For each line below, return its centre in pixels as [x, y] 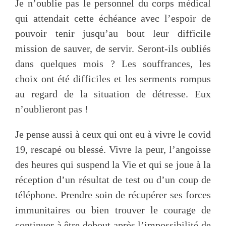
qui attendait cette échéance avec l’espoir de [113, 18]
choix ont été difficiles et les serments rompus [113, 78]
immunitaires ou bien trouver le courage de [113, 210]
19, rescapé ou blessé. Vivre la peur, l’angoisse [113, 149]
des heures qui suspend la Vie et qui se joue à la [113, 164]
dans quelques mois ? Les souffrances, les [113, 63]
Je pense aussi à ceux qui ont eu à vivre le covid [113, 134]
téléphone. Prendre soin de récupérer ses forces [113, 194]
